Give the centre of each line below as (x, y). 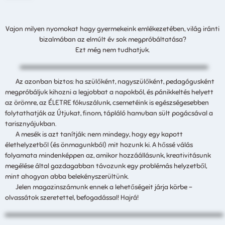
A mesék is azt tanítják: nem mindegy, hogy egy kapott (94, 134)
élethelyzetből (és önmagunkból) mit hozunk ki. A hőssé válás (99, 145)
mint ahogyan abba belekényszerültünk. (67, 176)
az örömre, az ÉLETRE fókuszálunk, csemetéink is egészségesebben (107, 102)
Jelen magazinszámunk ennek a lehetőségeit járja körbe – (99, 187)
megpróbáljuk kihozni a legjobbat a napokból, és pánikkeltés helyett (109, 92)
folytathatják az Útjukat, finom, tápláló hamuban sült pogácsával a (109, 113)
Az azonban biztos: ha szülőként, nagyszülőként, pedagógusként (110, 81)
